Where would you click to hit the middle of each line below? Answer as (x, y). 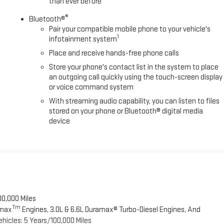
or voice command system (91, 87)
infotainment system (83, 39)
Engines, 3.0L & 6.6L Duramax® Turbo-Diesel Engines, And (110, 209)
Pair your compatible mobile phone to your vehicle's (130, 29)
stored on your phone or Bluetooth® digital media (126, 111)
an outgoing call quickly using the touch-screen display (136, 77)
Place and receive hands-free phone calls (114, 53)
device (60, 121)
